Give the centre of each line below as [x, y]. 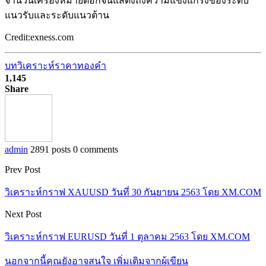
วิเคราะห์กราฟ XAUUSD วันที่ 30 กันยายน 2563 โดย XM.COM [133, 192]
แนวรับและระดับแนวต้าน [57, 15]
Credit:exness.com [39, 37]
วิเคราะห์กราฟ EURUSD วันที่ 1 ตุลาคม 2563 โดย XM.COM [127, 237]
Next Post [23, 214]
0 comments [96, 150]
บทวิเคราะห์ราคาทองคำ [56, 66]
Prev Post [23, 170]
